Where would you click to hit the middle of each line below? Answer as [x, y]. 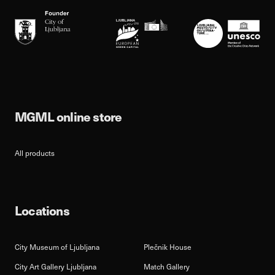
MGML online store [68, 117]
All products [35, 153]
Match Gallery [167, 267]
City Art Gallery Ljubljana [56, 267]
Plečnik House [168, 247]
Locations [42, 211]
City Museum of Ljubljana [57, 247]
